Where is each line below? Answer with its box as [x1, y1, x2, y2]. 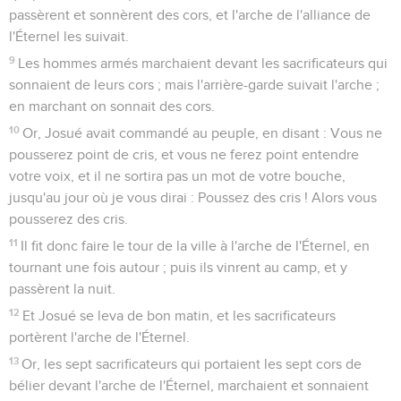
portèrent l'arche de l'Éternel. [9, 329, 190, 345]
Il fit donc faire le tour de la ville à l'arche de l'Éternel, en [21, 238, 371, 253]
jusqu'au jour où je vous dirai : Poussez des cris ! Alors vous [9, 190, 377, 205]
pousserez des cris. [9, 211, 128, 226]
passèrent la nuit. [9, 281, 115, 296]
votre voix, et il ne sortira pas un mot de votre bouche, [9, 168, 346, 183]
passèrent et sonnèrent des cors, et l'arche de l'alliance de [9, 7, 371, 22]
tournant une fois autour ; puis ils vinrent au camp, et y [9, 260, 347, 275]
